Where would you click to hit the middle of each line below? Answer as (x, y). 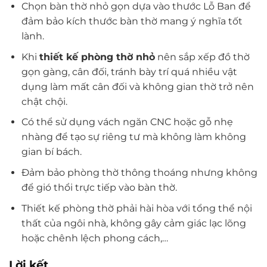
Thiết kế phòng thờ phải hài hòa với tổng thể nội (136, 208)
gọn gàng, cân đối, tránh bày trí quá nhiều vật (129, 72)
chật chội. (44, 101)
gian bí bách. (51, 152)
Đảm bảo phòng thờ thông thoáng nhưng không (139, 173)
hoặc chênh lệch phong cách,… (94, 238)
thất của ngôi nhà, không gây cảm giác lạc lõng (133, 223)
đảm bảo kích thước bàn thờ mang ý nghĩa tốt (132, 21)
